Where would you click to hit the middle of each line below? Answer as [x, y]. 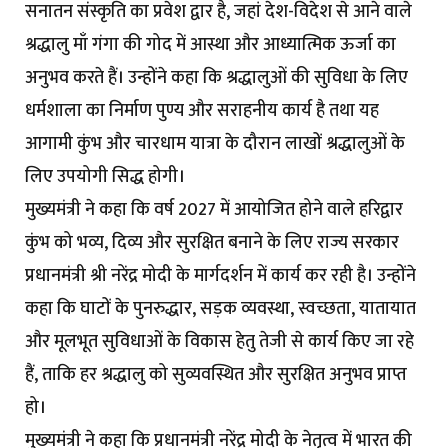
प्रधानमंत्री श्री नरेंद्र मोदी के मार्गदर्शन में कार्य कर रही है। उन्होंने [220, 276]
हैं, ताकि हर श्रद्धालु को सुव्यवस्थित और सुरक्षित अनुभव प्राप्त [216, 375]
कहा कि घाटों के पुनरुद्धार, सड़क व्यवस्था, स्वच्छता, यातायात [220, 309]
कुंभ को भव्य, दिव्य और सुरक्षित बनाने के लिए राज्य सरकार [212, 243]
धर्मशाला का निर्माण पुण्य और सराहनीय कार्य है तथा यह [202, 111]
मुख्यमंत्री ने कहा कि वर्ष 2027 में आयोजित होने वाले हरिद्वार [214, 210]
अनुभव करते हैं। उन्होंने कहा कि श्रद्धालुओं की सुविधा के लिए [216, 78]
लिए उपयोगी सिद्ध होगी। [105, 177]
